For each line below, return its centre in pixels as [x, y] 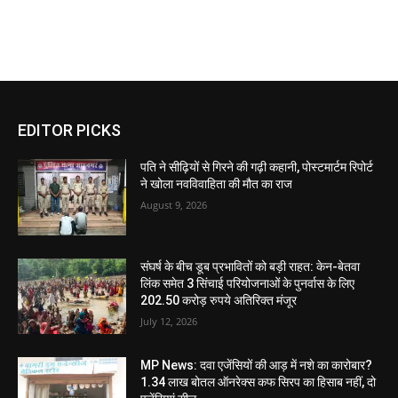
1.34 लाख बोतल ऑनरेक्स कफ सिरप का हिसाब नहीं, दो [259, 382]
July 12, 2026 [169, 321]
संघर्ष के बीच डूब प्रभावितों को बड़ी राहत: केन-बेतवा [251, 266]
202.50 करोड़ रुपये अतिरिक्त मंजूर [219, 300]
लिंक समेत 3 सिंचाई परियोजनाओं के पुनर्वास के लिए [248, 283]
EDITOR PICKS [69, 130]
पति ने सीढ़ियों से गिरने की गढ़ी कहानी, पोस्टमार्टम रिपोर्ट [257, 167]
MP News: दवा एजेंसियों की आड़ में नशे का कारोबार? [257, 366]
